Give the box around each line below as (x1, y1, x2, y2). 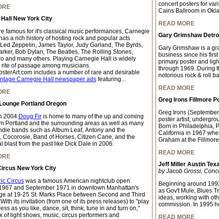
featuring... (96, 76, 126, 83)
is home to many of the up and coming (41, 113, 144, 120)
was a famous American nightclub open (23, 177, 130, 184)
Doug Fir (18, 113, 42, 120)
